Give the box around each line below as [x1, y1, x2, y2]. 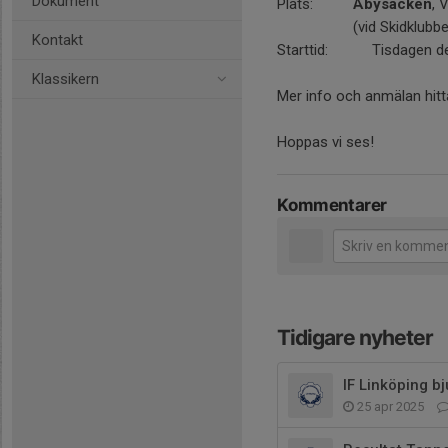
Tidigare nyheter [277, 325, 433, 350]
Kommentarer [277, 195, 387, 215]
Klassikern [32, 70, 99, 88]
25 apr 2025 [354, 399, 427, 414]
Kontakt [32, 31, 83, 49]
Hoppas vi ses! [277, 133, 374, 151]
